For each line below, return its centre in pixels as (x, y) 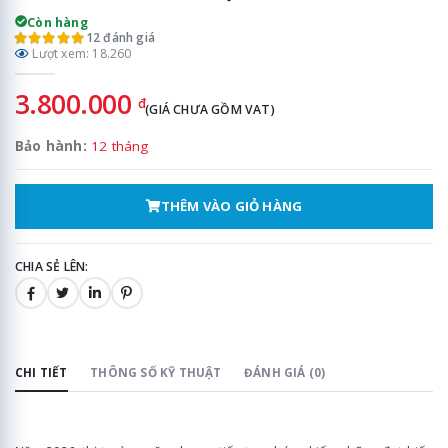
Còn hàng (57, 22)
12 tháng (120, 146)
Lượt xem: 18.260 (80, 53)
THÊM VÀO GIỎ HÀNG (231, 206)
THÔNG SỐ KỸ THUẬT (156, 372)
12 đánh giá (120, 37)
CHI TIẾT (41, 372)
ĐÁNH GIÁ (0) (285, 372)
